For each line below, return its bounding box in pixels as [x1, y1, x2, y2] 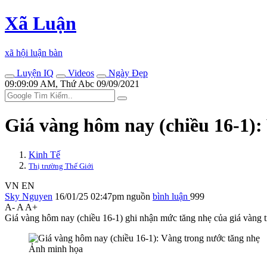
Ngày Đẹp [106, 67, 148, 78]
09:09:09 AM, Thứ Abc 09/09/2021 [5, 78, 139, 89]
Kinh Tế [29, 149, 60, 160]
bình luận [153, 191, 190, 201]
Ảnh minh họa [29, 243, 83, 254]
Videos [66, 67, 94, 78]
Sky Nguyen [5, 191, 52, 201]
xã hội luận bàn [5, 47, 63, 58]
